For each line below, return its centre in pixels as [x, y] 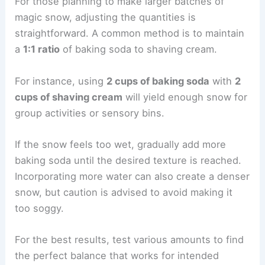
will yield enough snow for [185, 97]
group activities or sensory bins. [90, 113]
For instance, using [61, 81]
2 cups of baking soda [158, 81]
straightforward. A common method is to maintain [130, 33]
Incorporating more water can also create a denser [132, 176]
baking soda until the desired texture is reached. [128, 160]
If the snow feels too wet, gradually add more [121, 144]
